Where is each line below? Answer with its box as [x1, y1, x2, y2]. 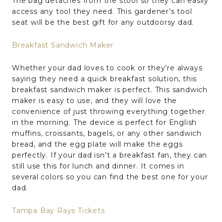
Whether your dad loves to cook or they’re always [12, 63, 203, 72]
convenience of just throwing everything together [12, 107, 205, 116]
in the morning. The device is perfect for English [12, 117, 197, 127]
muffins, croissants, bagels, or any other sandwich [12, 128, 202, 138]
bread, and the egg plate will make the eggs [12, 139, 183, 149]
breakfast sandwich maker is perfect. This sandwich [12, 85, 208, 94]
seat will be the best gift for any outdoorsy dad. [12, 17, 194, 27]
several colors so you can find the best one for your [12, 172, 208, 181]
